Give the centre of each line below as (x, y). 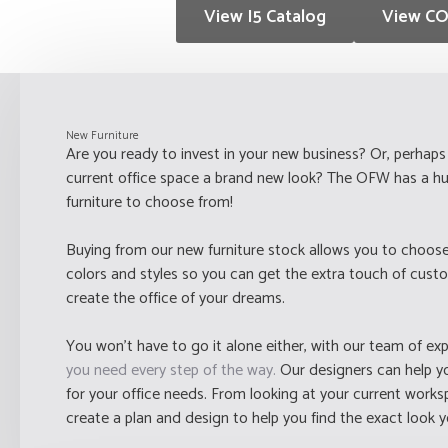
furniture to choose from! (149, 202)
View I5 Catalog (265, 17)
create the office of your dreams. (175, 298)
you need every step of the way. (170, 370)
